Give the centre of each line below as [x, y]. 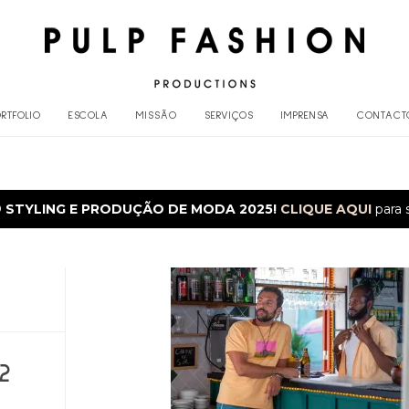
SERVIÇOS [229, 116]
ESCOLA [89, 116]
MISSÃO [157, 116]
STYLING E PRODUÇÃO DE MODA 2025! [142, 209]
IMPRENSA [305, 116]
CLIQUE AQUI [325, 209]
